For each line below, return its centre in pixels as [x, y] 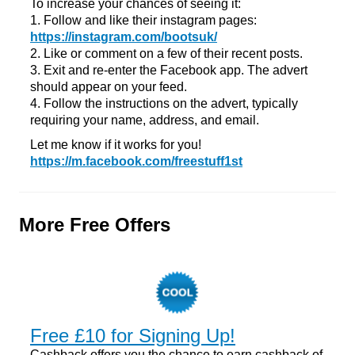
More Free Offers [95, 224]
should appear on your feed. [109, 86]
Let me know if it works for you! [116, 144]
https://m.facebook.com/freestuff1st [136, 161]
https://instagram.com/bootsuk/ [124, 36]
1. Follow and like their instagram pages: [143, 20]
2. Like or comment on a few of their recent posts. [166, 53]
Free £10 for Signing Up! [133, 335]
